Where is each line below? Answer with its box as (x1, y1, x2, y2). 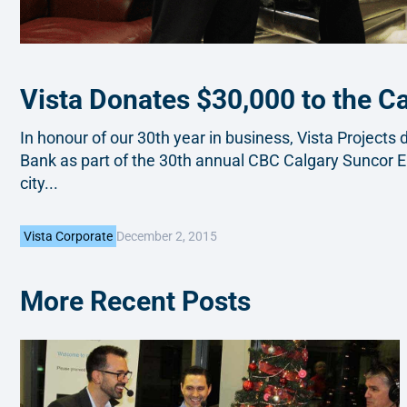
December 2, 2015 (116, 228, 217, 243)
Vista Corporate (24, 229, 113, 244)
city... (20, 174, 58, 194)
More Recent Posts (20, 285, 251, 318)
